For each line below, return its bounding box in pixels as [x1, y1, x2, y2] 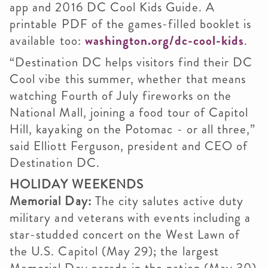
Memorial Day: [10, 192, 92, 210]
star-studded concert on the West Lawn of [10, 226, 240, 243]
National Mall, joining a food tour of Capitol [10, 103, 249, 121]
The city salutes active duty [91, 192, 244, 210]
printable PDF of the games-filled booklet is [10, 15, 252, 33]
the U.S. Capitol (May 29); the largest [10, 242, 219, 260]
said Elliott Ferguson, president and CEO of [10, 137, 248, 155]
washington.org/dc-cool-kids [84, 32, 245, 50]
